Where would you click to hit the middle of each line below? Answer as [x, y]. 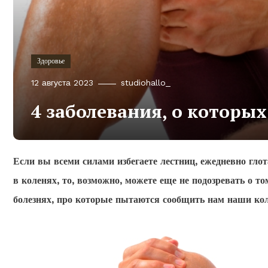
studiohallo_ [146, 83]
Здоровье [51, 61]
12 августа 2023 [62, 83]
